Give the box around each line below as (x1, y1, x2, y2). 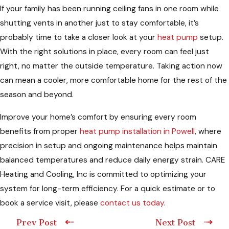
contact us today (100, 197, 164, 208)
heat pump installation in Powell (80, 126, 195, 136)
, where (195, 126, 221, 136)
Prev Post (16, 217, 57, 227)
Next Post (155, 217, 196, 227)
